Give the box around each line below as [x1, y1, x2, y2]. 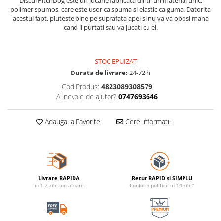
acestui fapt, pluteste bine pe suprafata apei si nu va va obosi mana [12, 14, 209, 23]
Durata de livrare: [71, 68, 128, 77]
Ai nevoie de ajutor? [56, 92, 116, 102]
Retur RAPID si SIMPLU [132, 174, 192, 182]
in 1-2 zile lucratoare [34, 182, 84, 189]
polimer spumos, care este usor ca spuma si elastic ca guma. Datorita [10, 5, 211, 14]
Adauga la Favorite [42, 117, 100, 127]
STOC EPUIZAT [93, 57, 137, 66]
